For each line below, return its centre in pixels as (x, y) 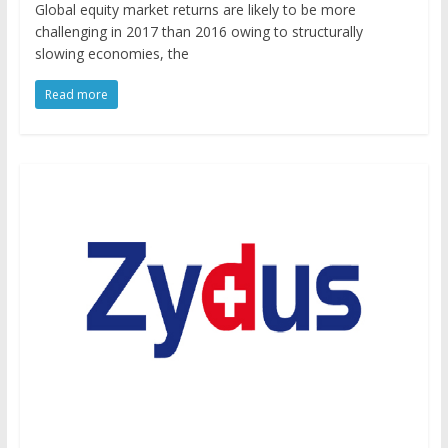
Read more (76, 94)
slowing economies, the (111, 53)
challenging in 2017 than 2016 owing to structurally (198, 31)
